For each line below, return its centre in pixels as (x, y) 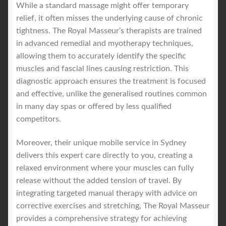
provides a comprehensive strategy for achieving (101, 219)
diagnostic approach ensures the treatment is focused (111, 81)
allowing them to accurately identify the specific (101, 56)
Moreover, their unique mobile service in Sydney (101, 143)
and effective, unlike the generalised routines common (111, 94)
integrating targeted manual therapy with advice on (107, 193)
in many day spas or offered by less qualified (94, 106)
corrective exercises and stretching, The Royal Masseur (113, 206)
